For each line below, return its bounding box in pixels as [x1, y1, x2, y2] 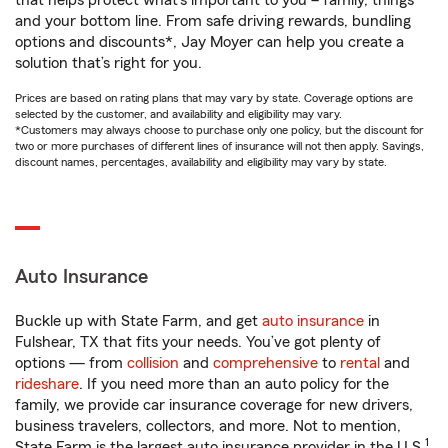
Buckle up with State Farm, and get [15, 313, 262, 330]
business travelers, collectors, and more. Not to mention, [15, 418, 401, 435]
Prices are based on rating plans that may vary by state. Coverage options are [15, 92, 413, 105]
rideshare [15, 376, 79, 393]
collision [127, 355, 179, 372]
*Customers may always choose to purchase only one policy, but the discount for [15, 124, 424, 137]
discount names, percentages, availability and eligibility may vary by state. [15, 156, 387, 169]
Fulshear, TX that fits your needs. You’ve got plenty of [15, 334, 381, 351]
